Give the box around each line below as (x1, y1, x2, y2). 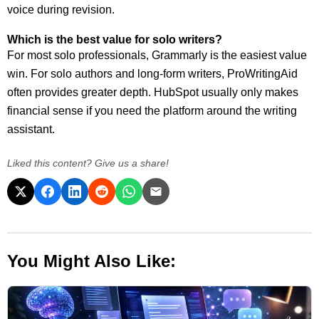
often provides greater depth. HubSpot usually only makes (7, 86, 298, 98)
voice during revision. (7, 4, 115, 16)
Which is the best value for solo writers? (7, 33, 222, 46)
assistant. (7, 123, 55, 135)
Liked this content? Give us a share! (7, 157, 169, 169)
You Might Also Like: (7, 251, 176, 271)
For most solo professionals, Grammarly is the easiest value (7, 49, 307, 61)
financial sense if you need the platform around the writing (7, 105, 297, 117)
